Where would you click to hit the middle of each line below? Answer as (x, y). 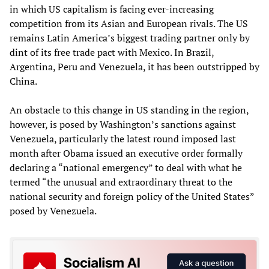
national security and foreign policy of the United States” (132, 196)
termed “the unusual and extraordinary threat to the (121, 182)
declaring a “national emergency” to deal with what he (126, 167)
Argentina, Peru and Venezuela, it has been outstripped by (134, 66)
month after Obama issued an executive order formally (126, 153)
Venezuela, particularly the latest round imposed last (123, 138)
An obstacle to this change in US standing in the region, (129, 110)
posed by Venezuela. (53, 210)
